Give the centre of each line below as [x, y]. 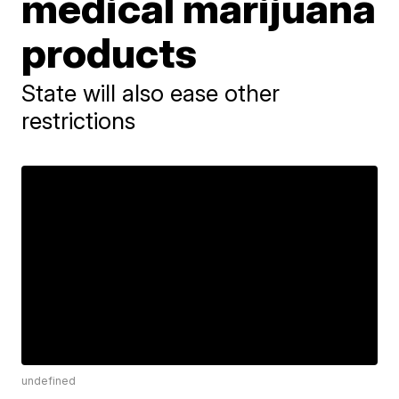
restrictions [79, 120]
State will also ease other [151, 93]
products [110, 52]
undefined [49, 381]
